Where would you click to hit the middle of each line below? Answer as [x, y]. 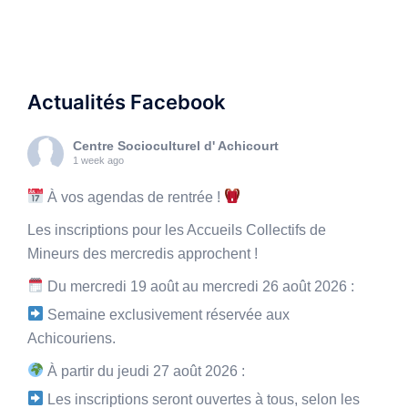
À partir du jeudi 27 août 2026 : [145, 371]
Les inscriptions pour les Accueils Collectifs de [177, 229]
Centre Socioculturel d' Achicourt [176, 145]
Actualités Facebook [127, 102]
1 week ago [98, 160]
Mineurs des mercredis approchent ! [143, 253]
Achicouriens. [71, 338]
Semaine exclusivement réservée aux [167, 314]
